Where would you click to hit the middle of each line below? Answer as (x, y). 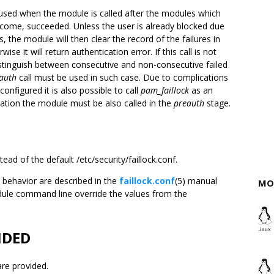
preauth (189, 103)
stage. (217, 103)
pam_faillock (165, 90)
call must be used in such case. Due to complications (122, 77)
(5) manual (196, 181)
